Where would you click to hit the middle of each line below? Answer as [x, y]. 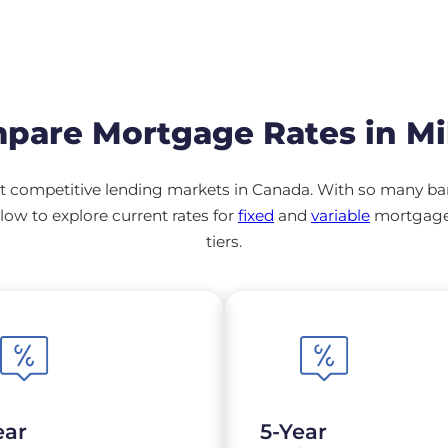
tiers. [224, 242]
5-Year [293, 431]
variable [340, 216]
